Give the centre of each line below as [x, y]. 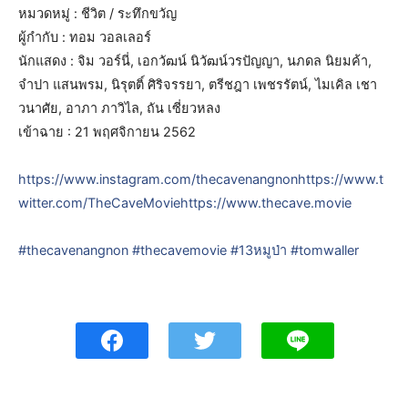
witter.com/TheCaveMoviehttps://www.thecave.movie [185, 204]
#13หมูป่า [259, 251]
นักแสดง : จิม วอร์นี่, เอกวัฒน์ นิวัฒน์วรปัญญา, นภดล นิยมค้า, [195, 61]
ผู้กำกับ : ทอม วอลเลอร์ [85, 38]
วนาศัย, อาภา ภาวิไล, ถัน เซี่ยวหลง [119, 109]
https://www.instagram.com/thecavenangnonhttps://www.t [201, 180]
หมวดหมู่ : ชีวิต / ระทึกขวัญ [97, 14]
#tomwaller [325, 251]
